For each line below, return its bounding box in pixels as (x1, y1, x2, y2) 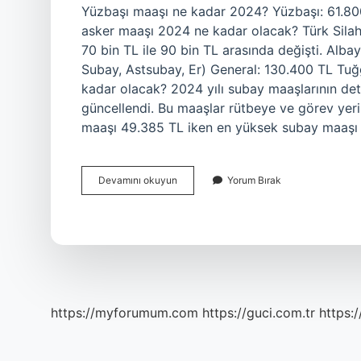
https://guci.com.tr (202, 305, 315, 321)
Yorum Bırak (227, 174, 281, 186)
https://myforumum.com (51, 305, 198, 321)
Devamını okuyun (98, 174, 177, 186)
